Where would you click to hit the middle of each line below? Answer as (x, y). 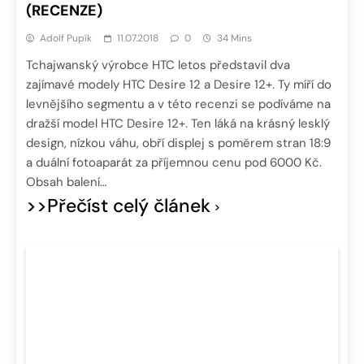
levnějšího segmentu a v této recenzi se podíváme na (178, 104)
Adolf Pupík (66, 38)
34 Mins (234, 38)
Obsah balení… (66, 182)
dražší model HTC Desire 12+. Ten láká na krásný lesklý (178, 123)
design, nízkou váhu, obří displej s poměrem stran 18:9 (178, 143)
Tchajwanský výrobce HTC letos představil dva (158, 65)
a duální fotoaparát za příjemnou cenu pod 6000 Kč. (174, 162)
